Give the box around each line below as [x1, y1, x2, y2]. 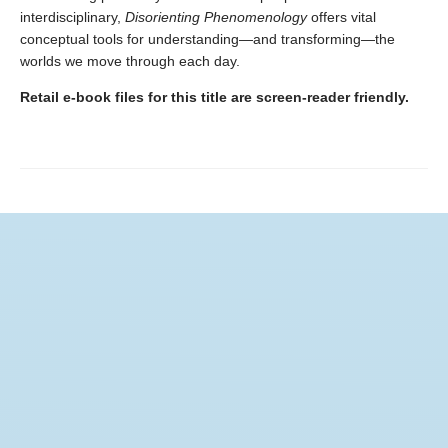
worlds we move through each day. [20, 53, 240, 70]
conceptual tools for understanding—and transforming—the [20, 31, 395, 48]
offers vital [307, 9, 376, 26]
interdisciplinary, [20, 9, 125, 26]
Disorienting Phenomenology [125, 9, 307, 26]
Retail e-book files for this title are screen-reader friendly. [20, 89, 409, 106]
